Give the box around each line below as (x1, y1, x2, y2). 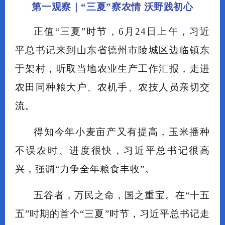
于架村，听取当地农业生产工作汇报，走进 (15, 63, 210, 74)
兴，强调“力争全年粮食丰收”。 (15, 164, 155, 174)
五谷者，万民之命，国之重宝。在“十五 (34, 190, 210, 200)
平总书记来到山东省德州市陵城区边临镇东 (15, 45, 210, 55)
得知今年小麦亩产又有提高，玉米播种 (34, 127, 210, 137)
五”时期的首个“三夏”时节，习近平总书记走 (15, 208, 210, 219)
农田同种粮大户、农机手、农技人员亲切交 (15, 82, 210, 92)
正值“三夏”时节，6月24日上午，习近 (34, 26, 210, 37)
